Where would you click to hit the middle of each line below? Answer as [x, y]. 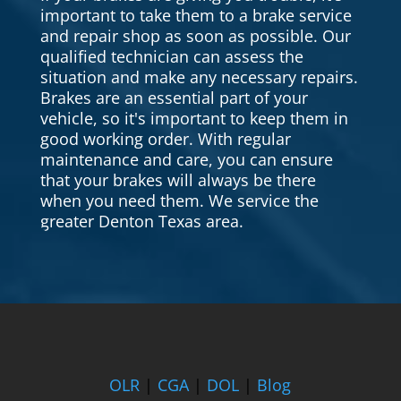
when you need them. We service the [179, 201]
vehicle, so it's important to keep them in [194, 119]
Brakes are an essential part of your [174, 98]
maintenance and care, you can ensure [186, 160]
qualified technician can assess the [171, 57]
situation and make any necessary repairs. [199, 77]
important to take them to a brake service [196, 16]
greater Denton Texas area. [141, 222]
